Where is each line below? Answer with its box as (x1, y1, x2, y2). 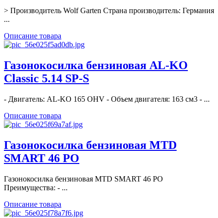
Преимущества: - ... (4, 183, 68, 192)
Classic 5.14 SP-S (4, 72, 89, 85)
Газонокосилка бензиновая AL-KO (4, 59, 188, 72)
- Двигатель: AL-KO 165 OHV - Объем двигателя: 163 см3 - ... (4, 95, 210, 104)
